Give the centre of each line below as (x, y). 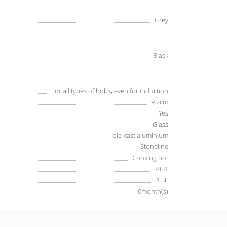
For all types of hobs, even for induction (110, 91)
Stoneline (154, 146)
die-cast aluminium (140, 135)
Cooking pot (150, 158)
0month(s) (153, 191)
